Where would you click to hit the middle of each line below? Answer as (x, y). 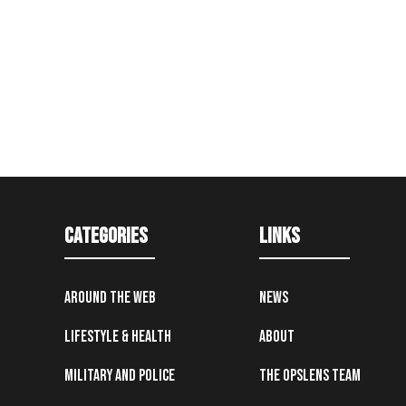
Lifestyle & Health (117, 337)
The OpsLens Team (310, 376)
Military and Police (119, 376)
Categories (106, 237)
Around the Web (110, 298)
